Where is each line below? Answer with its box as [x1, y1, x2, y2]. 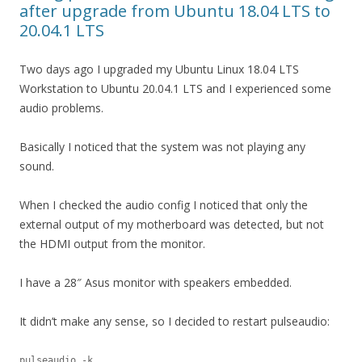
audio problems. [19, 99, 103, 116]
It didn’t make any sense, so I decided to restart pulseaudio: [19, 313, 330, 329]
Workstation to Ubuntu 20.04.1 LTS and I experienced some [19, 80, 331, 96]
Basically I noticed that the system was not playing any [19, 138, 305, 154]
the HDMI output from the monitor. [19, 235, 205, 251]
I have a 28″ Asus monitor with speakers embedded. [19, 274, 292, 290]
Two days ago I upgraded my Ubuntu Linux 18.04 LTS [19, 61, 299, 77]
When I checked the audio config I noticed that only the [19, 196, 308, 213]
